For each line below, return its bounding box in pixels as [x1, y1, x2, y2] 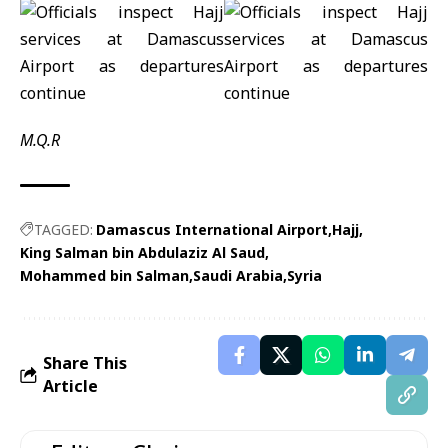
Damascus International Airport [96, 220, 328, 239]
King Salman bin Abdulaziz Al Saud [20, 243, 265, 262]
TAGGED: [34, 220, 93, 239]
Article [43, 375, 98, 397]
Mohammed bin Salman [20, 266, 189, 285]
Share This [43, 352, 127, 374]
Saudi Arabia [193, 266, 283, 285]
